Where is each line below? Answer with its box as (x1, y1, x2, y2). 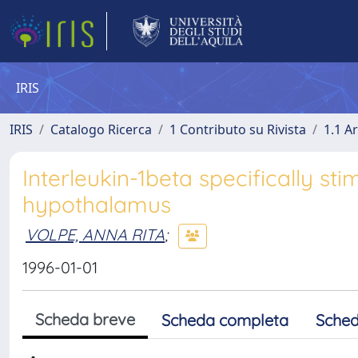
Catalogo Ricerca (50, 121, 152, 138)
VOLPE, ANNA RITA (26, 224, 165, 245)
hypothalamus (22, 190, 171, 218)
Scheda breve (35, 309, 135, 329)
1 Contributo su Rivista (169, 121, 306, 138)
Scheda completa (161, 310, 288, 330)
